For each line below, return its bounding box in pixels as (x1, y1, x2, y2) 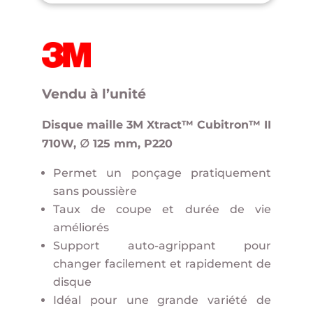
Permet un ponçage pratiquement (52, 166, 272, 180)
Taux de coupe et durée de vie (52, 203, 272, 217)
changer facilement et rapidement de (52, 257, 272, 271)
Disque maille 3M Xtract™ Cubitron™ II (41, 118, 272, 132)
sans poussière (52, 184, 137, 198)
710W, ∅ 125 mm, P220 (41, 137, 173, 151)
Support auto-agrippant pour (52, 239, 272, 253)
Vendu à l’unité (41, 86, 146, 103)
